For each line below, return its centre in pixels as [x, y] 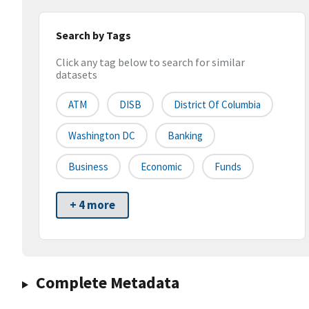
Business [88, 167]
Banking [185, 136]
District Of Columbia [217, 105]
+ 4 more [92, 205]
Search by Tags [93, 35]
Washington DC [102, 136]
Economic [161, 167]
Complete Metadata [107, 283]
